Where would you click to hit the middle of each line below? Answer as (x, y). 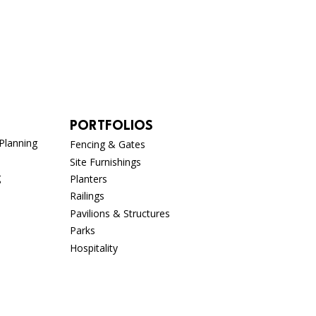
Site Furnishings (105, 162)
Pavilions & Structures (120, 213)
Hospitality (93, 248)
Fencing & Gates (107, 145)
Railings (87, 196)
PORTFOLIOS (111, 127)
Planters (88, 179)
